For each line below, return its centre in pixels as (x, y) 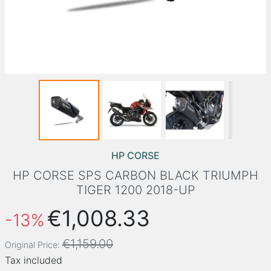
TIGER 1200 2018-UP (135, 190)
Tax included (34, 260)
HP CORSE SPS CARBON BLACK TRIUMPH (135, 175)
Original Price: (32, 245)
